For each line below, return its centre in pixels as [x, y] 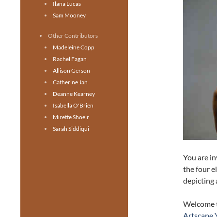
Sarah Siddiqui [71, 129]
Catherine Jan [70, 82]
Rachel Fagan [70, 59]
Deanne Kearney [74, 94]
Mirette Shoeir [71, 117]
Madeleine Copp [74, 47]
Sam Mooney [69, 15]
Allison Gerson [71, 70]
